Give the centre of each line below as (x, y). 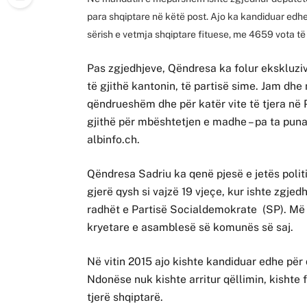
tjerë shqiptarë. (125, 297)
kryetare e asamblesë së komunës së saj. (191, 228)
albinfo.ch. (114, 140)
